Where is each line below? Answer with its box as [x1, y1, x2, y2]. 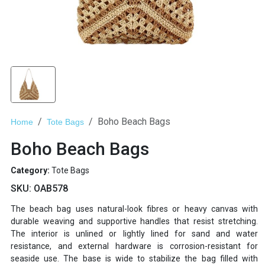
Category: [11, 166, 51, 176]
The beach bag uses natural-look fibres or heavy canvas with [11, 204, 258, 214]
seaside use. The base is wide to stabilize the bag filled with [11, 254, 258, 264]
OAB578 [34, 183, 68, 195]
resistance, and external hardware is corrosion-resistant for [11, 241, 258, 251]
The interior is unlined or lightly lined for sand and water [11, 229, 258, 239]
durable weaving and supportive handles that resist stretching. [11, 216, 258, 227]
